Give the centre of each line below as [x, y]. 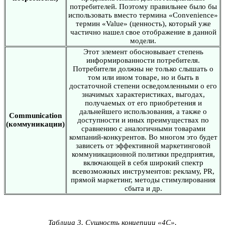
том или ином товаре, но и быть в [143, 77]
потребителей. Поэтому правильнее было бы [143, 6]
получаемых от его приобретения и [143, 103]
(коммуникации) [35, 124]
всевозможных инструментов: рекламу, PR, [143, 171]
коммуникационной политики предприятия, [143, 154]
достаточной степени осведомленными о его [143, 86]
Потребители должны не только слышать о [143, 69]
